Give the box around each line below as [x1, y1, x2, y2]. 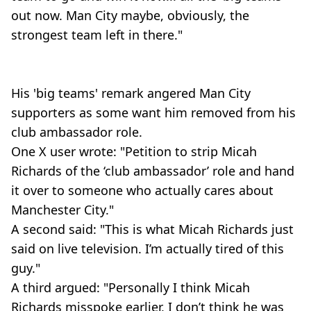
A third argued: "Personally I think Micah [11, 279, 250, 296]
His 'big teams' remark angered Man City [11, 85, 251, 101]
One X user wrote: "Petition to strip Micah [11, 143, 257, 160]
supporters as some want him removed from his [11, 104, 296, 121]
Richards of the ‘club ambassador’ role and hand [11, 162, 294, 179]
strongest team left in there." [11, 26, 183, 43]
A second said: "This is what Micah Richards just [11, 221, 294, 237]
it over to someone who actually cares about [11, 182, 274, 199]
